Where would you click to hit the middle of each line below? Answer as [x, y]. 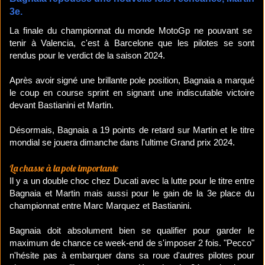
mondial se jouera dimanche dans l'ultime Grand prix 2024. [122, 143]
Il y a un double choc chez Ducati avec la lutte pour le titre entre [132, 181]
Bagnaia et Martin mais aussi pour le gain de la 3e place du [132, 193]
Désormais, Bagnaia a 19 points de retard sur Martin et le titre [132, 130]
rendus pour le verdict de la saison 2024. [87, 56]
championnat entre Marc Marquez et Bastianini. [101, 206]
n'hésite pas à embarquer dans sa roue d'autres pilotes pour [132, 256]
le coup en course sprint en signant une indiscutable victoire [132, 93]
